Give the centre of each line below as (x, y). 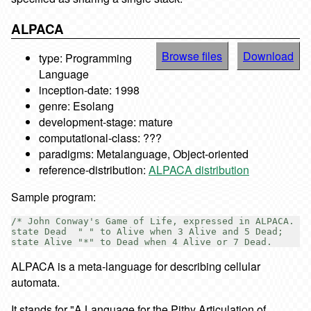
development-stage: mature (106, 121)
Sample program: (53, 196)
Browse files (192, 56)
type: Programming (85, 58)
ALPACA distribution (199, 169)
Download (268, 56)
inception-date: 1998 (89, 90)
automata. (35, 282)
